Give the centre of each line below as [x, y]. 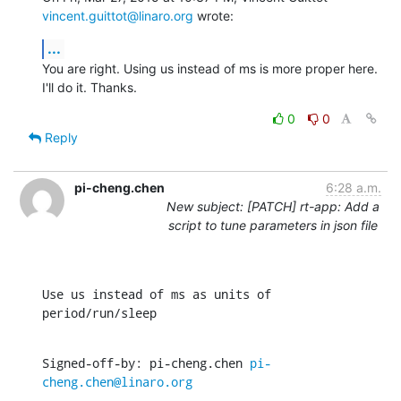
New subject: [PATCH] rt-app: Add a [273, 206]
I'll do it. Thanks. [90, 87]
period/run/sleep [99, 312]
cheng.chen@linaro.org [117, 381]
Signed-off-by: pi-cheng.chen [146, 363]
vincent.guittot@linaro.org [118, 15]
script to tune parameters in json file [273, 225]
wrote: [213, 15]
